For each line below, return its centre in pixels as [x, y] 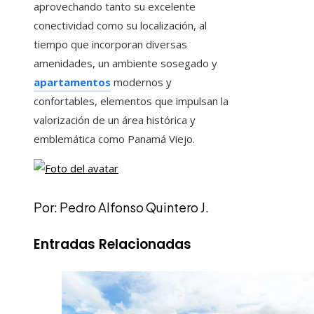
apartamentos [72, 82]
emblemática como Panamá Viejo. [114, 139]
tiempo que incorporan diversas [110, 45]
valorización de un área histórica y [115, 120]
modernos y [141, 82]
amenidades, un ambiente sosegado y [125, 63]
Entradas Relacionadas [112, 245]
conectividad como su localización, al [120, 26]
